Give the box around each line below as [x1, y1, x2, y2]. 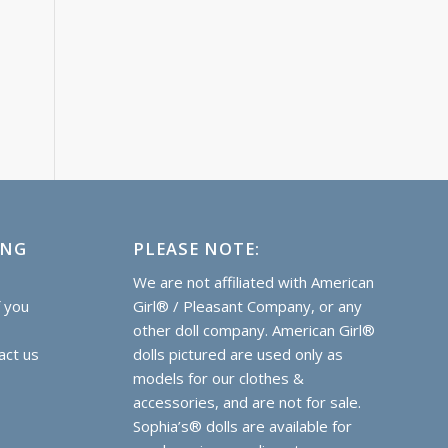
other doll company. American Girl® [132, 320, 375, 341]
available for [268, 416, 352, 437]
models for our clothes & [132, 368, 304, 389]
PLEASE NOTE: [132, 236, 260, 260]
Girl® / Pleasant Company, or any [132, 296, 362, 317]
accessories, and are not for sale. [132, 392, 361, 413]
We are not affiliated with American [132, 272, 374, 293]
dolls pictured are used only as [132, 344, 343, 365]
